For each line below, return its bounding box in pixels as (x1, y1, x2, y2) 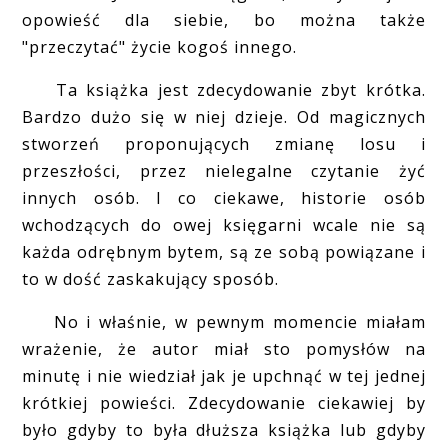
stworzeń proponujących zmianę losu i (22, 132, 426, 155)
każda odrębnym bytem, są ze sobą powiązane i (22, 240, 426, 263)
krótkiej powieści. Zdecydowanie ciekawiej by (22, 391, 426, 414)
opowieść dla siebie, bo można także (22, 8, 426, 31)
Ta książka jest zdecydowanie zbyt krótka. (22, 78, 426, 101)
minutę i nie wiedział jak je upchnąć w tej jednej (22, 364, 426, 387)
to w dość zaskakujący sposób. (22, 267, 280, 290)
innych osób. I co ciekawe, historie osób (22, 186, 426, 209)
